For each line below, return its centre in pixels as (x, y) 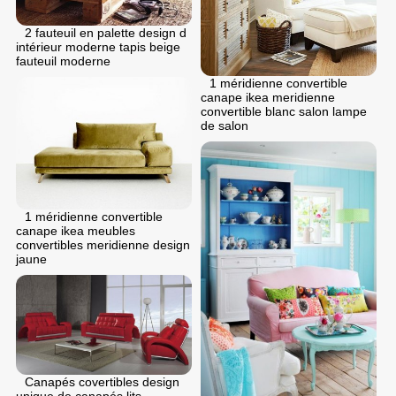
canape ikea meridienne (268, 98)
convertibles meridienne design (103, 244)
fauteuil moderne (63, 61)
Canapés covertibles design (102, 382)
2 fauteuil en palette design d (106, 33)
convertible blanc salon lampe (284, 112)
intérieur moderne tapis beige (98, 47)
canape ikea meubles (76, 230)
